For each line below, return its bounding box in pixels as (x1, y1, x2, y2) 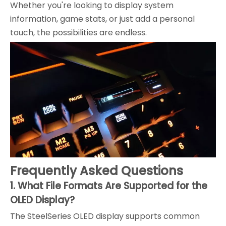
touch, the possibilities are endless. (10, 26, 147, 38)
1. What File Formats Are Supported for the (10, 179, 207, 193)
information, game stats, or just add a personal (10, 13, 195, 25)
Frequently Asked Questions (10, 162, 183, 180)
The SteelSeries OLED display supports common (10, 210, 200, 222)
